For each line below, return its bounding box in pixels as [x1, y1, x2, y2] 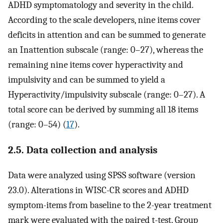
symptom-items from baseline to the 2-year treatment [8, 200, 212, 211]
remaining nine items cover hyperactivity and [8, 59, 183, 70]
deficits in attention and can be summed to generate [8, 29, 206, 40]
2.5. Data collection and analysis [8, 143, 157, 156]
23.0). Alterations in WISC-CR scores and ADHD [8, 185, 189, 196]
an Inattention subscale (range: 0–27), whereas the [8, 44, 203, 55]
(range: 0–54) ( [8, 118, 66, 130]
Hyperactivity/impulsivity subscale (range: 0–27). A [8, 89, 205, 100]
